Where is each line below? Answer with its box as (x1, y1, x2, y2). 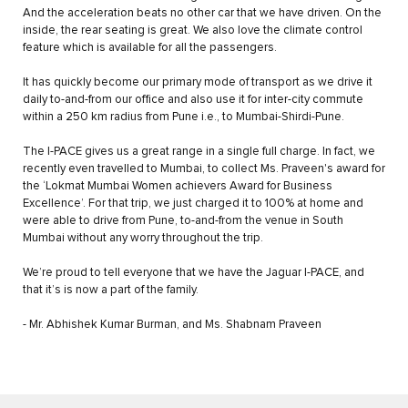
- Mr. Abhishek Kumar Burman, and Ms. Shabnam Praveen (23, 318, 321, 331)
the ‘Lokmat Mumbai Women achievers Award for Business (23, 179, 332, 192)
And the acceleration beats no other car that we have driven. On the (23, 6, 382, 19)
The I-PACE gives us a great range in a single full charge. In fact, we (23, 145, 375, 158)
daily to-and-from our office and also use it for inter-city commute (23, 93, 363, 106)
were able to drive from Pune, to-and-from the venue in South (23, 214, 343, 227)
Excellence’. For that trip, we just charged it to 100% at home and (23, 197, 363, 209)
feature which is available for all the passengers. (23, 41, 277, 54)
